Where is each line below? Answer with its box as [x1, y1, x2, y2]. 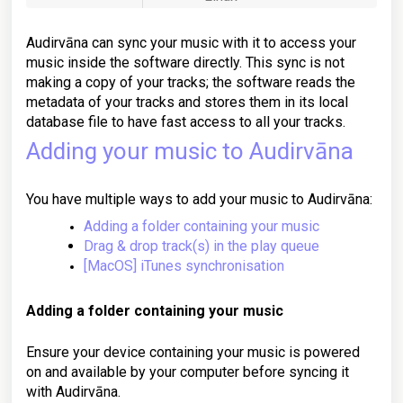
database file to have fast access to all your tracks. [26, 113, 345, 130]
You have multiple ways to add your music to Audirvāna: [26, 191, 372, 208]
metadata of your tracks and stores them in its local [26, 94, 348, 111]
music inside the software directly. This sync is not [26, 54, 345, 71]
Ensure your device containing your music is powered [26, 344, 360, 361]
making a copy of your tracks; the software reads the [26, 74, 355, 91]
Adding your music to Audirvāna [26, 138, 354, 165]
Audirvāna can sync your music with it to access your [26, 34, 356, 51]
